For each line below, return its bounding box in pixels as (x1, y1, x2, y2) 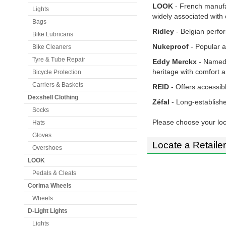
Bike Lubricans (32, 31, 73, 38)
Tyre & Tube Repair (32, 56, 85, 63)
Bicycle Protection (32, 69, 81, 76)
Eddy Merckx (152, 58, 197, 66)
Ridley (152, 27, 174, 35)
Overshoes (32, 144, 62, 151)
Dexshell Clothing (28, 94, 78, 101)
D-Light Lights (28, 207, 68, 214)
